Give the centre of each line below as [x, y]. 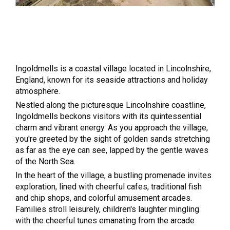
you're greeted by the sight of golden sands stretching [113, 139]
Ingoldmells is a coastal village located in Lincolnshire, [113, 68]
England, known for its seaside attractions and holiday [112, 80]
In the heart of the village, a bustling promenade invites [113, 175]
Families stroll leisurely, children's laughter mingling [107, 209]
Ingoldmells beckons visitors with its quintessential [108, 116]
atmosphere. [38, 91]
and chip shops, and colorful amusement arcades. [104, 198]
